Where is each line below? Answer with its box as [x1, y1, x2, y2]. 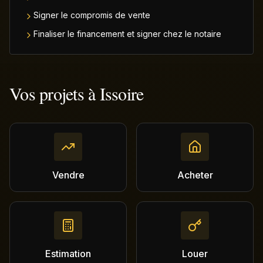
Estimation [45, 248, 91, 259]
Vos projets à [9, 82, 100, 105]
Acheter [177, 169, 213, 181]
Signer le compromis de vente [33, 10, 150, 20]
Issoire [99, 82, 144, 105]
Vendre [52, 169, 85, 181]
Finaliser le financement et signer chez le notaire [33, 29, 221, 39]
